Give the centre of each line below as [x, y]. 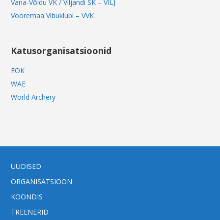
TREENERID [30, 212]
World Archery [33, 97]
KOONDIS [27, 197]
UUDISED [26, 166]
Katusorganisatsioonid [61, 51]
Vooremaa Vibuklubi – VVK [53, 16]
